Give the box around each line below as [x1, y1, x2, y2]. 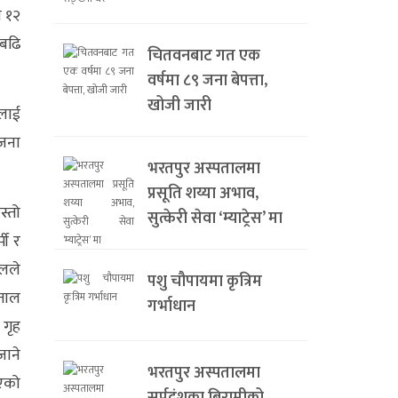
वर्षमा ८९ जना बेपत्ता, [147, 68, 267, 95]
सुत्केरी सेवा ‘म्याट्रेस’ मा [147, 205, 283, 233]
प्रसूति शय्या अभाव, [147, 180, 259, 208]
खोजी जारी [147, 92, 211, 120]
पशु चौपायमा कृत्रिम [147, 268, 262, 296]
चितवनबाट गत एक [147, 43, 260, 70]
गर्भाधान [147, 293, 195, 321]
